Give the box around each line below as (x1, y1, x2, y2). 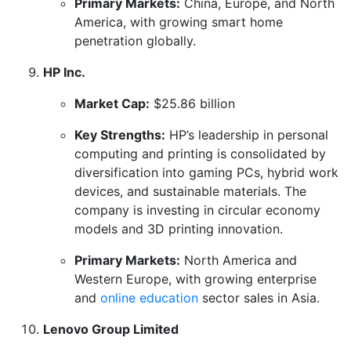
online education (100, 289, 198, 306)
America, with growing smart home (74, 13, 283, 30)
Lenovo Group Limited (43, 320, 179, 337)
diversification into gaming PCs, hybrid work (74, 164, 338, 180)
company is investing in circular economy (74, 201, 320, 218)
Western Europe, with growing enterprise (74, 270, 317, 287)
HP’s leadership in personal (165, 126, 328, 143)
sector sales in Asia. (198, 289, 320, 306)
